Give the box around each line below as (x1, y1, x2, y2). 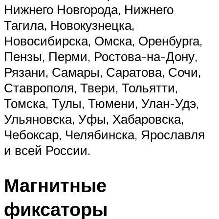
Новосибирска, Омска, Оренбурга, (4, 32, 202, 48)
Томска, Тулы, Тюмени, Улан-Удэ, (4, 95, 199, 111)
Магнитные (4, 173, 107, 197)
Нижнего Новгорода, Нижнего (4, 1, 174, 17)
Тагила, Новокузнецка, (4, 17, 134, 33)
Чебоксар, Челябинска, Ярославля (4, 126, 205, 142)
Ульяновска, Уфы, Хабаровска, (4, 110, 184, 127)
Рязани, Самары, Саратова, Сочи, (4, 64, 201, 80)
